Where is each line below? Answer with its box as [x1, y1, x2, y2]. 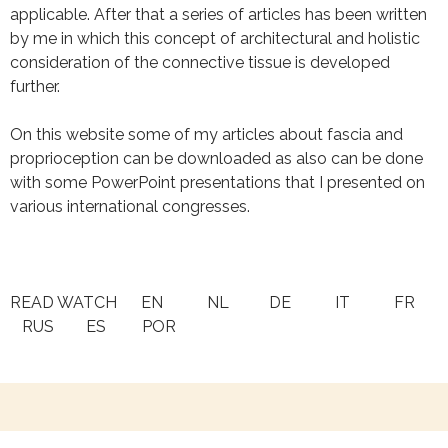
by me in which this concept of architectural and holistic [10, 29, 420, 48]
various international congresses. [10, 197, 250, 216]
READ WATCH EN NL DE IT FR [10, 293, 435, 312]
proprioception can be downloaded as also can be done [10, 149, 423, 168]
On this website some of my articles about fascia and [10, 125, 403, 144]
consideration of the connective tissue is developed [10, 53, 390, 72]
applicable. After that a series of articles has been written [10, 5, 427, 24]
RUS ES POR [10, 317, 176, 336]
